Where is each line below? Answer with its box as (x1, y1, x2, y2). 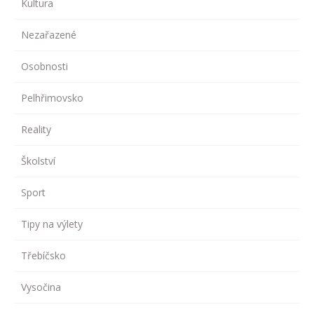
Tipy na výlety (21, 217, 83, 231)
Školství (21, 153, 55, 168)
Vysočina (21, 280, 61, 294)
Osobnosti (21, 59, 68, 73)
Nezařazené (21, 27, 76, 41)
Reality (21, 122, 51, 136)
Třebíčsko (21, 248, 66, 262)
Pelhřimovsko (21, 90, 83, 104)
